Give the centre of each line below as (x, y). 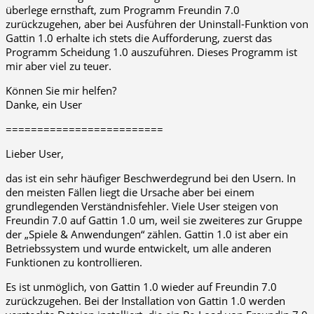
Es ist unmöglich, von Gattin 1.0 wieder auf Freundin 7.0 (141, 287)
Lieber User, (35, 154)
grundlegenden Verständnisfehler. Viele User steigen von (142, 206)
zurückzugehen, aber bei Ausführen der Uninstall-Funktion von (157, 24)
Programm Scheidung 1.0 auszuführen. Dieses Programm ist (151, 52)
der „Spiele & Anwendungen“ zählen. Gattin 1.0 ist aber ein (147, 234)
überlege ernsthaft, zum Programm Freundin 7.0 (123, 10)
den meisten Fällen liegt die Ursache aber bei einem (130, 192)
